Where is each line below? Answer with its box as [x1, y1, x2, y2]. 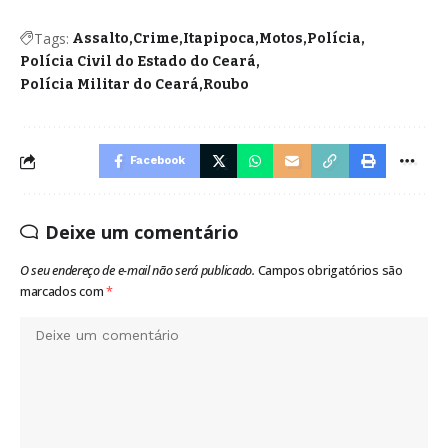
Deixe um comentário [45, 220, 239, 245]
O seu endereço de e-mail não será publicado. [20, 262, 255, 280]
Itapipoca [183, 30, 255, 48]
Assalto [72, 30, 129, 48]
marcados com [20, 283, 107, 301]
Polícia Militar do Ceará [20, 76, 199, 94]
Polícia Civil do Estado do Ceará [20, 53, 256, 71]
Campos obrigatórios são [257, 262, 403, 280]
